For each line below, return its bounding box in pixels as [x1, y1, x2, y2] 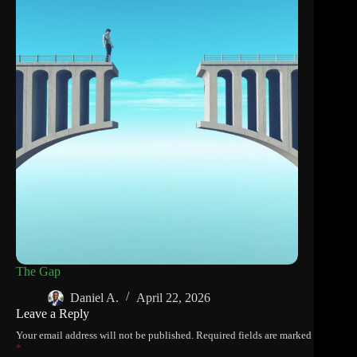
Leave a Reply [16, 307, 89, 321]
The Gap [16, 265, 61, 279]
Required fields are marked [196, 329, 312, 342]
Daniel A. [70, 290, 119, 304]
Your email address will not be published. [16, 329, 194, 342]
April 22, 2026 [136, 290, 210, 304]
